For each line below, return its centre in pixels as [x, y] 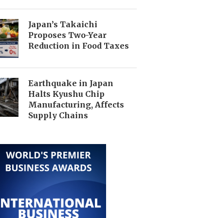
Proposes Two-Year [67, 35]
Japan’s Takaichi [63, 24]
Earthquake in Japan [71, 83]
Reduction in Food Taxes [78, 45]
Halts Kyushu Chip [66, 94]
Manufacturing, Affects [76, 104]
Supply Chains [58, 115]
